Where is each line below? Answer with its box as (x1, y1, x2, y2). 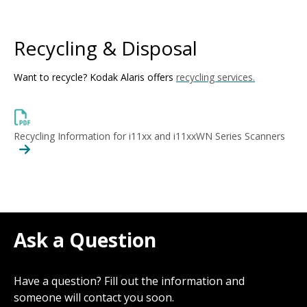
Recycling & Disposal (14, 35, 202, 61)
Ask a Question (14, 227, 161, 253)
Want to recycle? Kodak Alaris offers (14, 71, 176, 84)
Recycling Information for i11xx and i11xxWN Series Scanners (14, 130, 285, 143)
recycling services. (176, 71, 255, 84)
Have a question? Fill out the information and (14, 273, 245, 288)
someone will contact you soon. (14, 290, 174, 305)
